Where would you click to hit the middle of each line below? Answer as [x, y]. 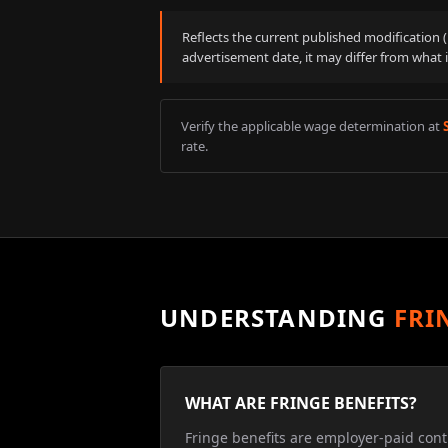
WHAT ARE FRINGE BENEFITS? [301, 403]
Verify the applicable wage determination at [310, 126]
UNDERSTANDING [273, 317]
